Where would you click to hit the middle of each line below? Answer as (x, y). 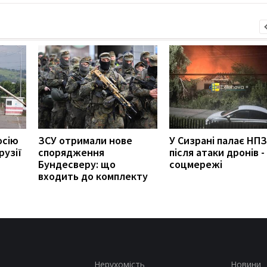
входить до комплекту (93, 176)
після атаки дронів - (217, 152)
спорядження (71, 152)
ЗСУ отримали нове (85, 140)
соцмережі (196, 164)
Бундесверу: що (77, 164)
